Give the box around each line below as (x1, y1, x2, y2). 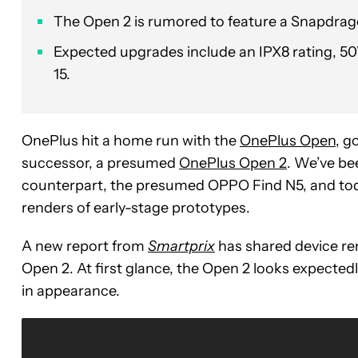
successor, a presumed (22, 153, 179, 172)
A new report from (22, 237, 148, 255)
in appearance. (22, 281, 120, 300)
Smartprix (148, 237, 215, 255)
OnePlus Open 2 (179, 153, 287, 172)
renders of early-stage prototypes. (22, 198, 250, 217)
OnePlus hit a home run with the (22, 131, 240, 149)
